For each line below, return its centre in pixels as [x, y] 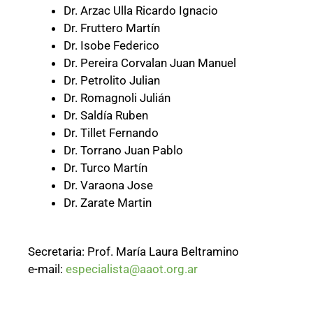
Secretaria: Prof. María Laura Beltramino [133, 252]
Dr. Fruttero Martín [112, 28]
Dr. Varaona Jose [108, 185]
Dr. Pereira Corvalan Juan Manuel [150, 63]
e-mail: [47, 269]
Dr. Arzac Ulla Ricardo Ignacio [141, 10]
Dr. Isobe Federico [111, 45]
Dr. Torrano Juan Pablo [123, 150]
